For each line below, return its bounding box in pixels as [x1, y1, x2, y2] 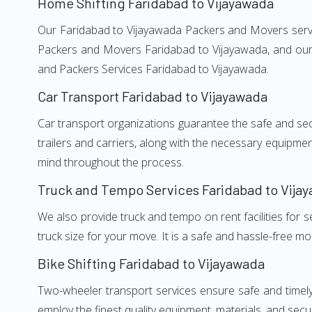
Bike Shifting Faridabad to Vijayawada [38, 255, 265, 272]
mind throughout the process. [38, 155, 184, 170]
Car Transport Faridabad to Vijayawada [38, 88, 267, 104]
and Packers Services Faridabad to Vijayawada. [38, 61, 269, 77]
